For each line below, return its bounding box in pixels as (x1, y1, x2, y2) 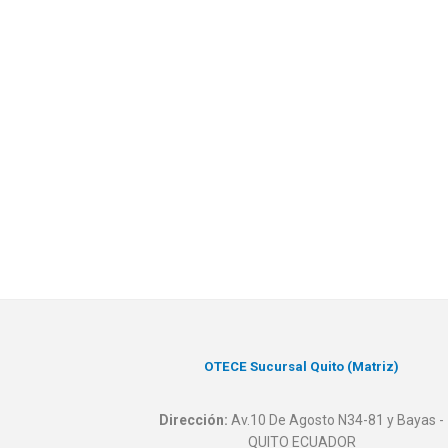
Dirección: (159, 412, 229, 429)
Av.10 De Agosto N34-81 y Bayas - (228, 412, 445, 429)
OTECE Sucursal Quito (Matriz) (204, 359, 400, 375)
